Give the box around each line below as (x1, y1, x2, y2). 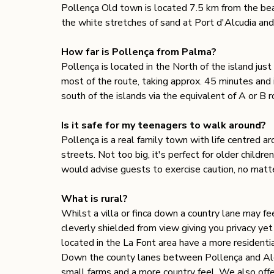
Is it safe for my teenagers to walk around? (61, 119, 268, 133)
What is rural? (61, 192, 130, 206)
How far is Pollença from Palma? (61, 45, 217, 59)
